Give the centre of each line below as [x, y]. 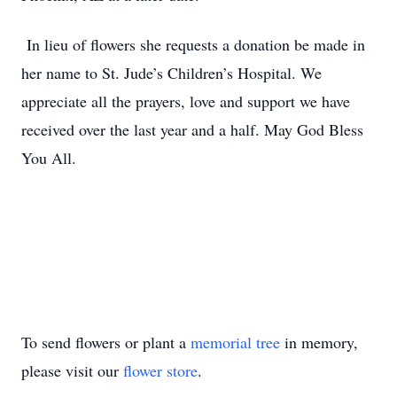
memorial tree [235, 342]
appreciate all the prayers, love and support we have [186, 101]
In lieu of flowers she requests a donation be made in [193, 44]
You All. [49, 158]
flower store [160, 370]
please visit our [72, 370]
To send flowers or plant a [106, 342]
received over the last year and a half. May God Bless [192, 129]
